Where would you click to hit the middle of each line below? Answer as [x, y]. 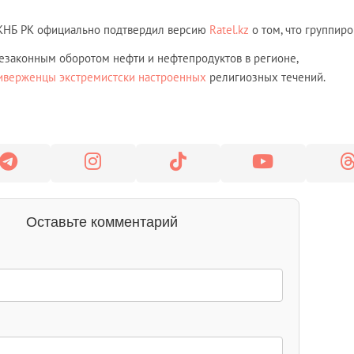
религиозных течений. [266, 77]
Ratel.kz [229, 30]
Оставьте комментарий [102, 222]
